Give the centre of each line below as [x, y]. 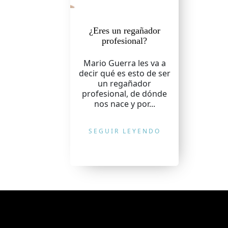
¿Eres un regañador [124, 31]
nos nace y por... [124, 104]
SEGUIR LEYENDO [124, 131]
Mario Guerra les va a [124, 63]
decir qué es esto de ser [124, 73]
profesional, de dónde [125, 94]
